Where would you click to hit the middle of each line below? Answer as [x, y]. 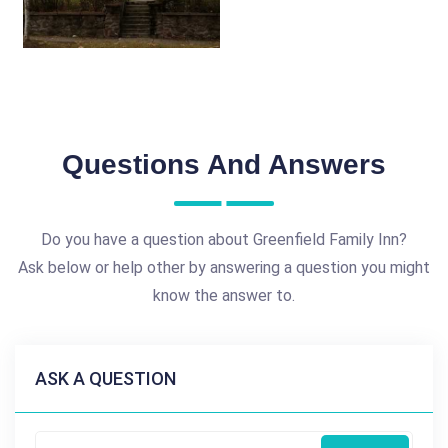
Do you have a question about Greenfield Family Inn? [224, 239]
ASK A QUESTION [105, 378]
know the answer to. [224, 295]
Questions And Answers [224, 164]
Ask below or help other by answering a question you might [224, 267]
